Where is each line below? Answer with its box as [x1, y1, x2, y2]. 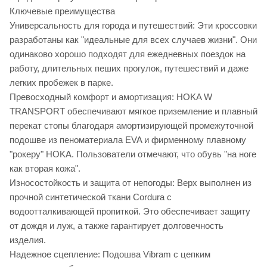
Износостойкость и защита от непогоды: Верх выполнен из [10, 177, 252, 188]
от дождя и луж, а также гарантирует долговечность [10, 220, 223, 231]
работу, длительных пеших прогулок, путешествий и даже [10, 63, 249, 73]
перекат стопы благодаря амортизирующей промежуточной [10, 120, 253, 131]
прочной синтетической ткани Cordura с [10, 191, 172, 202]
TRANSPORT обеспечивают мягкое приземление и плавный [10, 105, 257, 116]
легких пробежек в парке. [10, 77, 113, 88]
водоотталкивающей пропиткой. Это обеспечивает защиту [10, 206, 250, 216]
